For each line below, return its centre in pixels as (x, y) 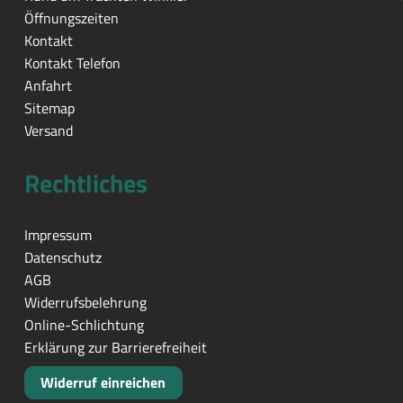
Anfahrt (48, 85)
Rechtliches (85, 183)
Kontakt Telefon (72, 63)
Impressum (58, 235)
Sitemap (49, 108)
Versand (48, 130)
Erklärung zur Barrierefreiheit (115, 347)
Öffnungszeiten (71, 18)
